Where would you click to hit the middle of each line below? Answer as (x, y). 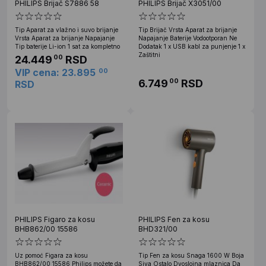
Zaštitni (149, 54)
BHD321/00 (158, 229)
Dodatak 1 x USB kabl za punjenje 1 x (192, 46)
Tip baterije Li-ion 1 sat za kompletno (67, 46)
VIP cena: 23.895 (55, 72)
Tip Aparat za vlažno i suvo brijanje (66, 29)
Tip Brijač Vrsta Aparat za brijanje (188, 29)
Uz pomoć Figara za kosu (51, 255)
